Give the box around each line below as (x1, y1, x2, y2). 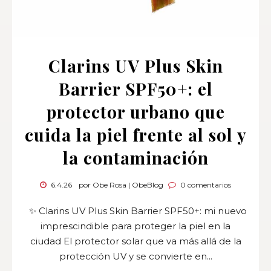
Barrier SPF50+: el (58, 77, 213, 100)
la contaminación (62, 146, 209, 169)
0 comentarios (178, 180, 231, 189)
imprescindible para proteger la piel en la (41, 220, 230, 232)
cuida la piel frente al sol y (24, 123, 247, 146)
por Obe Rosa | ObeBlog (79, 180, 163, 189)
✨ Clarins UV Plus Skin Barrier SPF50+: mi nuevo (24, 204, 247, 217)
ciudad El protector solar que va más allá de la (30, 235, 241, 247)
